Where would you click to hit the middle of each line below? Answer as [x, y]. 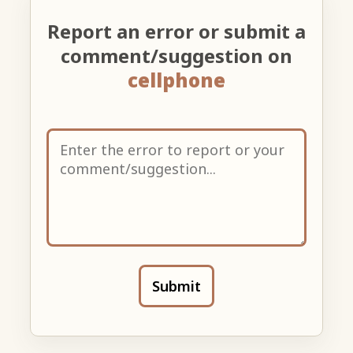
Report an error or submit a [176, 31]
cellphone [176, 80]
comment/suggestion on [176, 55]
